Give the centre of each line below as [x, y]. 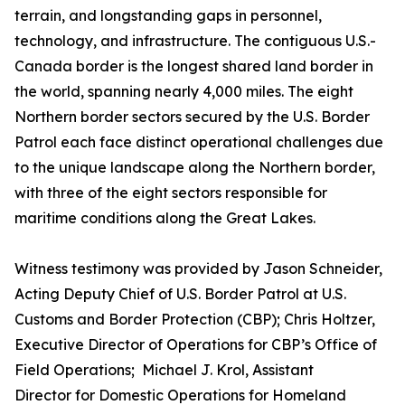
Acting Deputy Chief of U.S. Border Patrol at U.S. [180, 294]
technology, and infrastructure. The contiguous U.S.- [195, 41]
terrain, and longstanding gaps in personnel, [168, 15]
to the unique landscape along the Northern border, [195, 167]
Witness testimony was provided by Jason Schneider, [198, 268]
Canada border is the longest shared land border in [194, 66]
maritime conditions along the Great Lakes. [165, 218]
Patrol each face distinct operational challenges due [199, 142]
